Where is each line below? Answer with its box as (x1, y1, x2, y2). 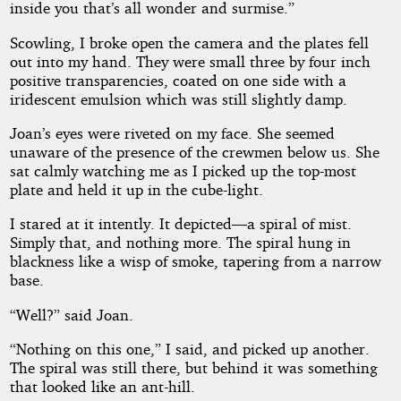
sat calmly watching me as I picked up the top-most (9, 160, 356, 180)
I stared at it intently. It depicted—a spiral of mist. (9, 214, 352, 234)
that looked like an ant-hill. (9, 376, 195, 396)
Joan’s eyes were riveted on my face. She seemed (9, 123, 335, 142)
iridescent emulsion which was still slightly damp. (9, 89, 347, 108)
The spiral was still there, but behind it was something (9, 357, 378, 377)
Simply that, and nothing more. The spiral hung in (9, 233, 351, 252)
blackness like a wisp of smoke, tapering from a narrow (9, 252, 381, 271)
